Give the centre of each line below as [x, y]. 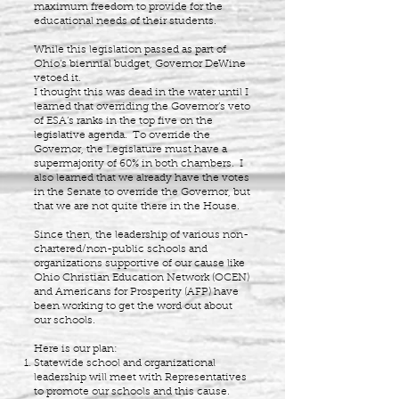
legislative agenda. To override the [122, 135]
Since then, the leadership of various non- [141, 235]
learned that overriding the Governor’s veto [142, 107]
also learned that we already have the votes [142, 178]
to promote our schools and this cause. [132, 392]
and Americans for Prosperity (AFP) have [136, 292]
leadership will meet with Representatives [140, 378]
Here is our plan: [76, 349]
